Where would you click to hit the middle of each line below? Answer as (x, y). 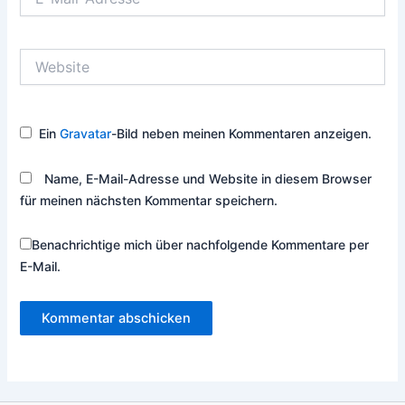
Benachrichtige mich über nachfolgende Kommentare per (201, 245)
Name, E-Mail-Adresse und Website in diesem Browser (208, 178)
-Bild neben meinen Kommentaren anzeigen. (242, 134)
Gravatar (86, 134)
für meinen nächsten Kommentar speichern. (149, 200)
